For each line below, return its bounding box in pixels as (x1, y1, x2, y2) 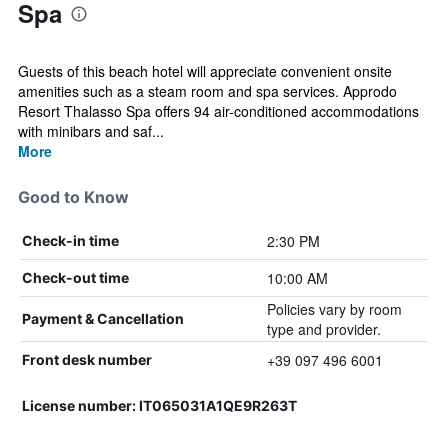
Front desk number (22, 351, 152, 368)
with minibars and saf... (18, 121, 164, 141)
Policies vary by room (266, 299, 402, 319)
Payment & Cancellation (22, 310, 184, 327)
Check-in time (22, 232, 119, 249)
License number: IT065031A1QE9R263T (22, 397, 297, 414)
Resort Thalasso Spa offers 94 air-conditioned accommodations (18, 101, 419, 121)
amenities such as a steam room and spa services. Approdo (18, 81, 397, 101)
